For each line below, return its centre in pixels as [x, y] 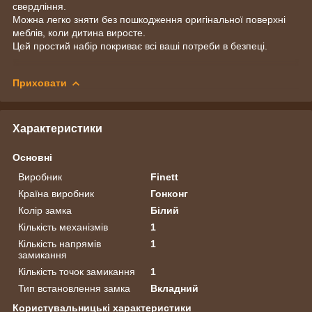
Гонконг [170, 193]
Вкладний [175, 288]
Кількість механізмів [63, 227]
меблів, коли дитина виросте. [79, 33]
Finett [165, 177]
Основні [32, 157]
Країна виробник [56, 193]
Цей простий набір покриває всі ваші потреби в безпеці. [140, 46]
